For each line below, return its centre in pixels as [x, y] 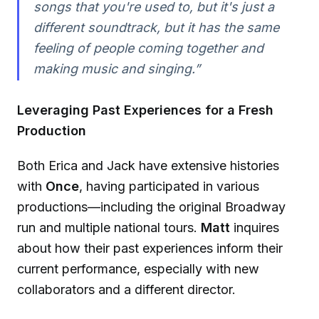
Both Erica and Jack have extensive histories [148, 165]
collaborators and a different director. [126, 289]
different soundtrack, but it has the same [156, 28]
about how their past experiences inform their [150, 248]
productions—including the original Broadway [151, 206]
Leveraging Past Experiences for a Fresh [145, 110]
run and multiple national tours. [109, 227]
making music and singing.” [116, 69]
